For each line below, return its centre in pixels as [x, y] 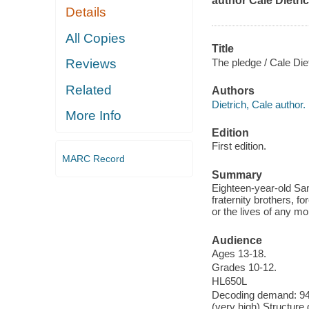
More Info [94, 116]
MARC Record [93, 158]
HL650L [229, 281]
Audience [237, 240]
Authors [233, 91]
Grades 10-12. [244, 268]
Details [86, 12]
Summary [237, 175]
